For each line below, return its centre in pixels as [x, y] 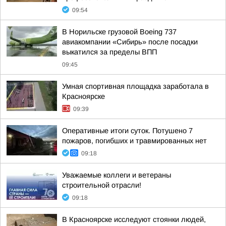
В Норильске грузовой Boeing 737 [119, 32]
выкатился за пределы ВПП [109, 52]
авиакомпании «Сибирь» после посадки [130, 42]
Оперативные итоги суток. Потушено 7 [127, 131]
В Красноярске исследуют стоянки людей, [134, 219]
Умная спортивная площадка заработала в [135, 86]
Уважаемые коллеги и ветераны [117, 175]
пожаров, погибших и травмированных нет [134, 141]
